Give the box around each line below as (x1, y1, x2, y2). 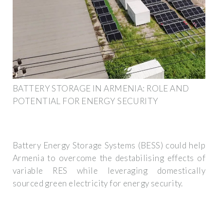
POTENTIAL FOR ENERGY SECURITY (13, 95, 159, 106)
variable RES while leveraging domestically (13, 165, 205, 176)
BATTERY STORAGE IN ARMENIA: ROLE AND (13, 83, 189, 93)
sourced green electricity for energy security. (13, 178, 183, 189)
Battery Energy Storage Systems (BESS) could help (13, 140, 205, 151)
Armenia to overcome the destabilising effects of (13, 153, 205, 163)
